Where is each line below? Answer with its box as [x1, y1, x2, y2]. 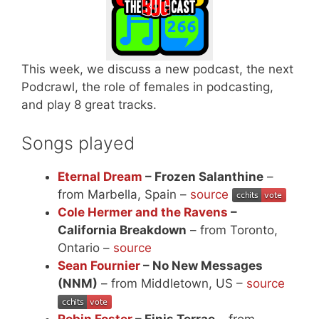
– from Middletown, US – [98, 276, 246, 291]
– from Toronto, [187, 222, 278, 237]
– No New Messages [140, 258, 263, 273]
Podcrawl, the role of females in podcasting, [21, 80, 273, 95]
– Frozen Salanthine [142, 169, 263, 184]
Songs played [21, 132, 135, 154]
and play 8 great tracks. [21, 98, 157, 113]
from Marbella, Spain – [58, 187, 190, 202]
